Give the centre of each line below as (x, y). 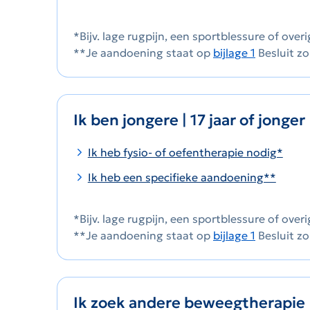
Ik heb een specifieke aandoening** (182, 177)
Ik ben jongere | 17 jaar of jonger (191, 120)
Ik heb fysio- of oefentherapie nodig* (185, 153)
